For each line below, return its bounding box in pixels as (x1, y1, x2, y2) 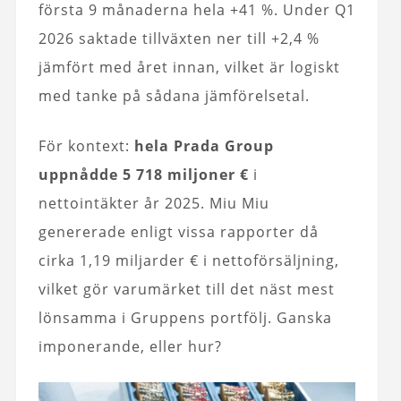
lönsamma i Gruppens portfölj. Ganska (38, 308, 332, 328)
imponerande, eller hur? (38, 337, 222, 356)
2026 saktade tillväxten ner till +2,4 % (38, 29, 320, 48)
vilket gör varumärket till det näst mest (38, 279, 335, 299)
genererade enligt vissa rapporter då (38, 222, 319, 242)
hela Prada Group (133, 136, 274, 156)
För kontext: (38, 136, 134, 156)
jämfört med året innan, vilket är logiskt (38, 57, 340, 77)
